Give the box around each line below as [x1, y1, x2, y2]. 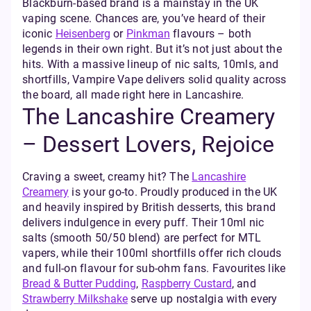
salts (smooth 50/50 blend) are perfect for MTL [22, 231, 262, 244]
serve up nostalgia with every [128, 292, 278, 305]
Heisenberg [55, 27, 110, 40]
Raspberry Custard [141, 277, 232, 290]
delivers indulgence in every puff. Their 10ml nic [22, 216, 264, 229]
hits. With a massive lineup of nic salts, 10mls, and [22, 58, 278, 71]
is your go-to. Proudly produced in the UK [69, 185, 278, 199]
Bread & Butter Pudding [22, 277, 136, 290]
